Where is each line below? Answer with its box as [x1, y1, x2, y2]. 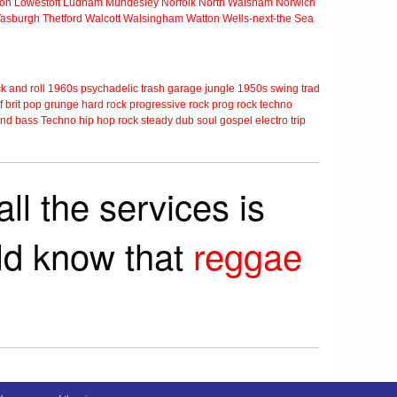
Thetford [43, 12, 82, 26]
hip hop [79, 114, 115, 128]
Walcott [85, 12, 121, 26]
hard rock [82, 98, 127, 112]
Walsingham [123, 12, 183, 26]
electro [255, 114, 288, 128]
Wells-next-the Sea [222, 12, 314, 26]
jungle [205, 82, 235, 96]
